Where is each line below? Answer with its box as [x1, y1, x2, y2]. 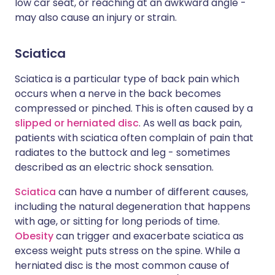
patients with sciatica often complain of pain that [15, 131, 254, 145]
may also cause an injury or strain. [15, 10, 177, 25]
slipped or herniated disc [15, 116, 139, 130]
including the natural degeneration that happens [15, 199, 250, 214]
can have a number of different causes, [56, 185, 248, 199]
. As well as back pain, [139, 116, 242, 130]
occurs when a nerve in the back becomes [15, 87, 221, 101]
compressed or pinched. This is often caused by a [15, 101, 253, 115]
